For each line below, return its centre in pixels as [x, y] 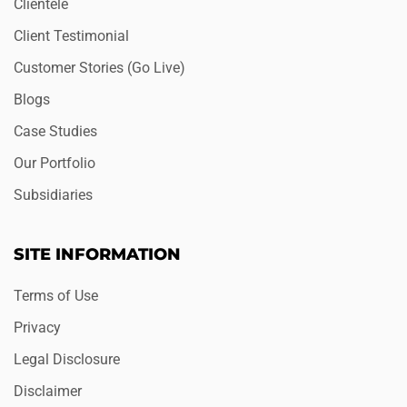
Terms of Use [56, 296]
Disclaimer [48, 392]
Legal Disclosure [67, 360]
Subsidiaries [53, 195]
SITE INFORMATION [97, 255]
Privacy [37, 328]
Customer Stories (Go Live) [99, 68]
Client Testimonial [71, 36]
